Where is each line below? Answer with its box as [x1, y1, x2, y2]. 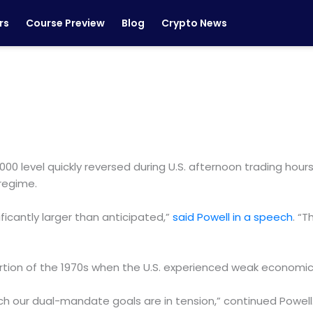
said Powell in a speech [173, 210, 293, 224]
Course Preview [26, 16, 105, 30]
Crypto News [161, 16, 227, 30]
